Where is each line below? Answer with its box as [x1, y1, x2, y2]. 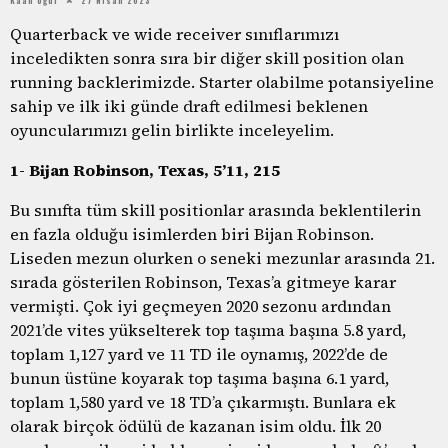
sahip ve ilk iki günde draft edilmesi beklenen [10, 94, 368, 117]
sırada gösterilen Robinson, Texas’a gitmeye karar [10, 270, 396, 293]
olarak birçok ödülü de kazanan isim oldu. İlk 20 [10, 414, 381, 437]
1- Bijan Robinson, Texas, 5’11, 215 [10, 158, 280, 181]
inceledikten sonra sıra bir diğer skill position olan [10, 46, 404, 69]
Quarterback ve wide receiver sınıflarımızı [10, 22, 339, 45]
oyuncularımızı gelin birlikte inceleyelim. [10, 118, 334, 141]
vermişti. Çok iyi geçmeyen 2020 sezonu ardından [10, 294, 391, 317]
